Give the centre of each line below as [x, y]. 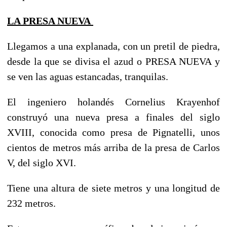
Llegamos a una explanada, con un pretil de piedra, [113, 46]
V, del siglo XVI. [42, 162]
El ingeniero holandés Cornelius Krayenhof [113, 102]
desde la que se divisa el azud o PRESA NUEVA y [113, 61]
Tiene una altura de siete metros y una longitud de [113, 188]
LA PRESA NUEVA [49, 21]
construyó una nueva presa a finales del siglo [113, 117]
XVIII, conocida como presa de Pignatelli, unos [113, 132]
